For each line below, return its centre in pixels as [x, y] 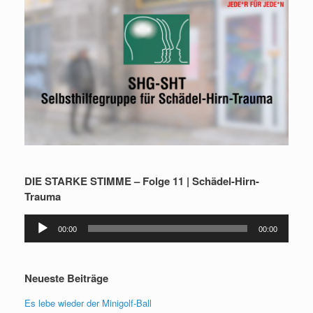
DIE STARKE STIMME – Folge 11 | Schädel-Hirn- [142, 181]
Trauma [43, 196]
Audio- [37, 220]
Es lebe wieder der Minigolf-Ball [88, 303]
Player [37, 233]
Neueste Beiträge [66, 278]
